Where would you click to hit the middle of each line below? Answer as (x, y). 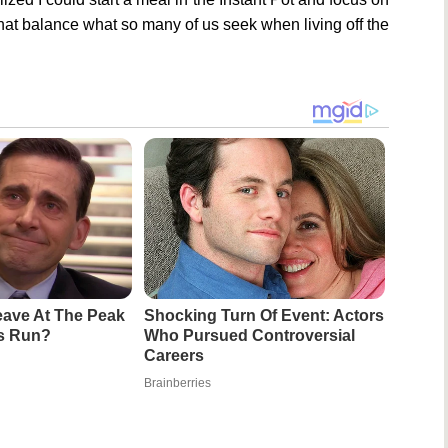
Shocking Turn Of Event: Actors (263, 316)
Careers (173, 356)
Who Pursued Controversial (249, 336)
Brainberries (177, 383)
